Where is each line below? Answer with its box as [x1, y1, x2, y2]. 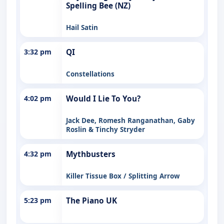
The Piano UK [66, 195, 117, 206]
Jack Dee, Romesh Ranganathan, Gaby [66, 115, 195, 125]
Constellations [66, 69, 114, 78]
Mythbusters [66, 148, 115, 159]
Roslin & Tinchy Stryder [66, 124, 145, 134]
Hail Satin [66, 22, 98, 32]
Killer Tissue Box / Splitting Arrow [66, 171, 180, 180]
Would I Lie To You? [66, 93, 140, 104]
